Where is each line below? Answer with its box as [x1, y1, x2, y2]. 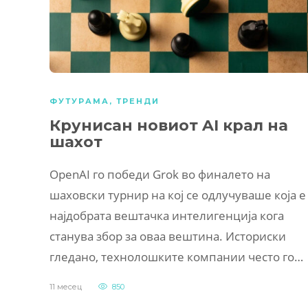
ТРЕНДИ [116, 96, 159, 106]
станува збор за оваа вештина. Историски [49, 228, 286, 244]
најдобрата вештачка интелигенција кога [49, 207, 284, 223]
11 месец [49, 281, 82, 291]
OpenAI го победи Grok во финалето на [49, 166, 270, 182]
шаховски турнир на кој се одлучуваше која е [49, 186, 306, 203]
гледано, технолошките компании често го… [49, 248, 303, 265]
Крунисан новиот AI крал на [49, 115, 288, 135]
